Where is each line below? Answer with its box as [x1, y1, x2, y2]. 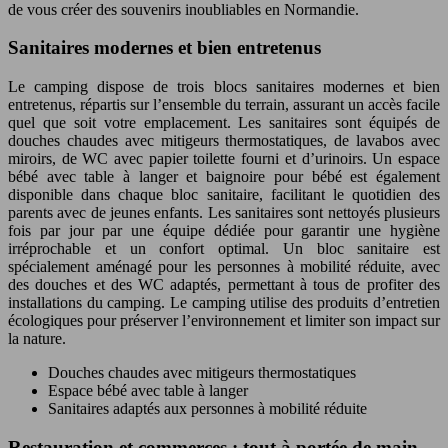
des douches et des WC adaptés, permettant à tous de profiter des [8, 276, 440, 294]
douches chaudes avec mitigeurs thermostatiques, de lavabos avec [8, 132, 440, 150]
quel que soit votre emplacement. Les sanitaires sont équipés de [8, 114, 440, 132]
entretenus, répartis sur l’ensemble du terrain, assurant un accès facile [8, 96, 440, 114]
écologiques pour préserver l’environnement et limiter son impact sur [8, 312, 440, 330]
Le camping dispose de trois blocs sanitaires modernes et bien [8, 78, 440, 96]
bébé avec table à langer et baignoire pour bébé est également [8, 168, 440, 186]
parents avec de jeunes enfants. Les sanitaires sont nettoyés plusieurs [8, 204, 440, 222]
